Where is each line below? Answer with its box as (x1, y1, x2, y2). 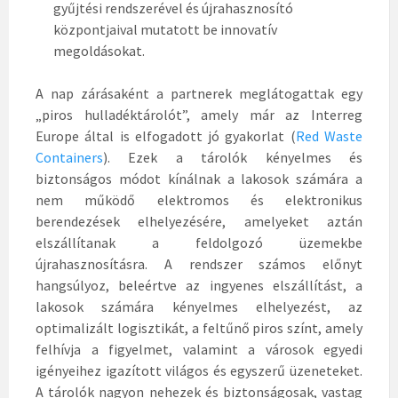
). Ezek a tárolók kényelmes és (103, 148, 362, 167)
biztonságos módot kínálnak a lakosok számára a (36, 170, 362, 188)
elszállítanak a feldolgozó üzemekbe (36, 234, 362, 252)
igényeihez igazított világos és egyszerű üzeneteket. (36, 362, 362, 380)
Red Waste (295, 127, 363, 146)
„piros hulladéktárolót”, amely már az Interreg (36, 106, 362, 124)
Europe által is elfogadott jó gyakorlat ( (36, 127, 296, 146)
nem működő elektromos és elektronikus (36, 191, 362, 210)
